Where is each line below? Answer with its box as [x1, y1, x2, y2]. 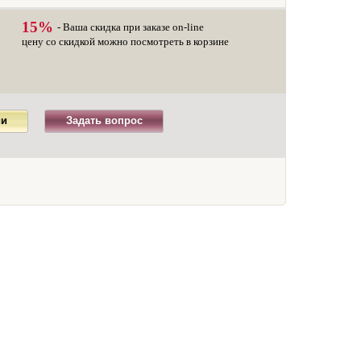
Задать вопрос [65, 114, 143, 127]
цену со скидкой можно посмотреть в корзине [22, 35, 229, 48]
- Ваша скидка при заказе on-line [57, 21, 204, 33]
